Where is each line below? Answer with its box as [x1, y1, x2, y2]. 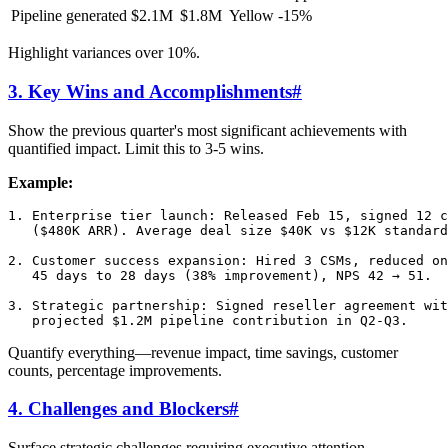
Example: [8, 173, 73, 191]
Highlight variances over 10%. [8, 44, 200, 62]
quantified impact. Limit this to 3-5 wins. [8, 139, 264, 157]
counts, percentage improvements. [8, 361, 222, 379]
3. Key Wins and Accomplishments [8, 80, 292, 102]
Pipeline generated [11, 7, 127, 25]
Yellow [229, 7, 274, 25]
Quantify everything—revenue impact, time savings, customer [8, 343, 398, 361]
